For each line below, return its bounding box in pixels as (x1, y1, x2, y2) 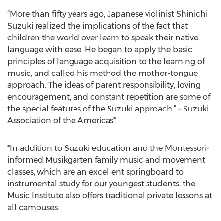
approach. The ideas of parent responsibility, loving (7, 80, 201, 90)
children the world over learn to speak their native (7, 33, 198, 42)
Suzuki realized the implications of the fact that (7, 21, 188, 31)
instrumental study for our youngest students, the (7, 179, 195, 188)
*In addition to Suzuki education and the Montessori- (7, 144, 210, 153)
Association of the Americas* (7, 116, 116, 125)
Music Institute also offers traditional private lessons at (7, 191, 212, 200)
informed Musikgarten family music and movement (7, 155, 205, 165)
